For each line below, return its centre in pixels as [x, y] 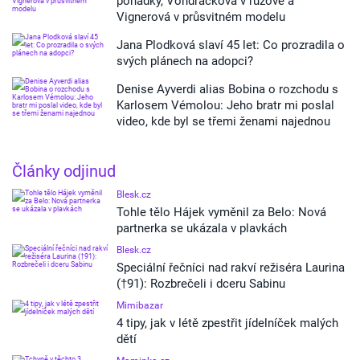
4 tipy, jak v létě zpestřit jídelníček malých [227, 323]
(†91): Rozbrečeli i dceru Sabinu [201, 284]
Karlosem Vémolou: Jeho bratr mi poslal [225, 105]
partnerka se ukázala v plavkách [202, 228]
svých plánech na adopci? [185, 61]
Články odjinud [64, 171]
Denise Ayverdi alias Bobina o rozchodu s [227, 89]
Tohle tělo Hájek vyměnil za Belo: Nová [221, 212]
